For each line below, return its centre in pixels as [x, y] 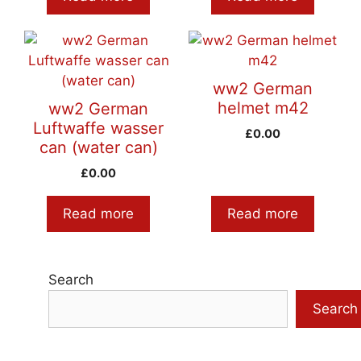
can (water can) [98, 147]
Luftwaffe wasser [98, 128]
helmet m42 [263, 108]
